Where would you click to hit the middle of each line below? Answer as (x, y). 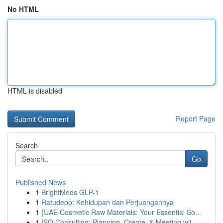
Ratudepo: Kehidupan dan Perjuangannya (108, 202)
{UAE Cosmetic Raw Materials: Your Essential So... (121, 212)
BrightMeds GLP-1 (70, 192)
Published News (41, 182)
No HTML (23, 9)
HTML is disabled (35, 91)
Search (27, 145)
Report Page (196, 118)
